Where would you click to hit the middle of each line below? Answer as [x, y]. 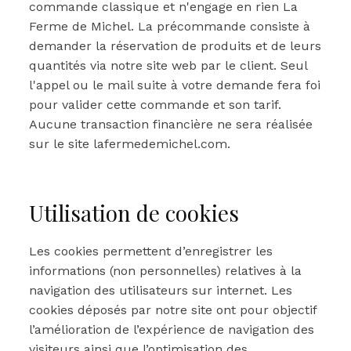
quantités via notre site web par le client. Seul [168, 65]
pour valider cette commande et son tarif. [155, 105]
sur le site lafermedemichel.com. [130, 144]
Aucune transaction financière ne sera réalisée [171, 124]
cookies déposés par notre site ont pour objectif [173, 310]
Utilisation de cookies [134, 213]
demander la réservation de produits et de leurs [175, 46]
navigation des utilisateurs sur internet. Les [161, 290]
